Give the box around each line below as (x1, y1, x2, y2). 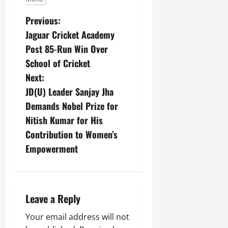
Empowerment (25, 141, 78, 155)
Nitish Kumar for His (25, 113, 103, 127)
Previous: (25, 13, 61, 27)
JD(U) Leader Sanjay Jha (25, 84, 113, 98)
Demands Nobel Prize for (25, 99, 118, 112)
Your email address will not (25, 211, 129, 222)
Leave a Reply (25, 190, 80, 206)
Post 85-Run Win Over (25, 42, 108, 55)
